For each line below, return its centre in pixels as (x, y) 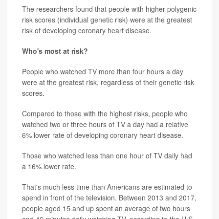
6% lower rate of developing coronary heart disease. (103, 135)
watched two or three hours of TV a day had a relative (105, 124)
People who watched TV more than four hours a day (103, 71)
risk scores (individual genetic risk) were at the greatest (107, 19)
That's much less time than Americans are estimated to (107, 186)
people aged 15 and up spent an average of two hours (106, 208)
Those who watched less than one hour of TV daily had (107, 155)
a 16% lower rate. (49, 166)
